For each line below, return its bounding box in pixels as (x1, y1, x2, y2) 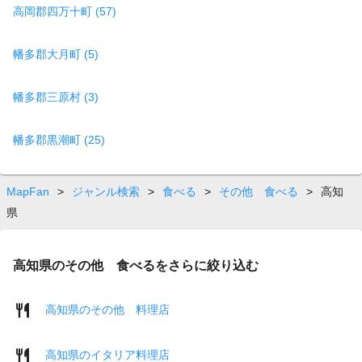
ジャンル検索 (72, 184, 140, 198)
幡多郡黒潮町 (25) (13, 133, 105, 146)
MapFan (6, 184, 49, 198)
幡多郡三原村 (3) (13, 90, 99, 103)
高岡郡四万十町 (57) (13, 4, 116, 18)
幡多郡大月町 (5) (13, 47, 99, 61)
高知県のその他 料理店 (45, 302, 170, 316)
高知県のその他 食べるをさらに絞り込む (13, 257, 259, 272)
